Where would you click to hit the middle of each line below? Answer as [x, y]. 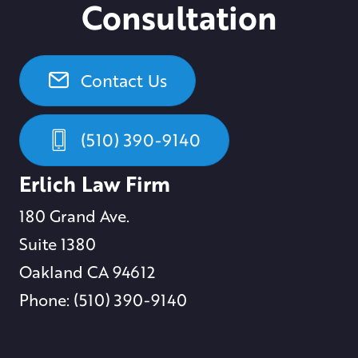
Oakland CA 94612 [87, 271]
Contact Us [124, 81]
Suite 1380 [58, 243]
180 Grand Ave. [74, 215]
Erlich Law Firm [95, 183]
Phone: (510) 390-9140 [103, 299]
